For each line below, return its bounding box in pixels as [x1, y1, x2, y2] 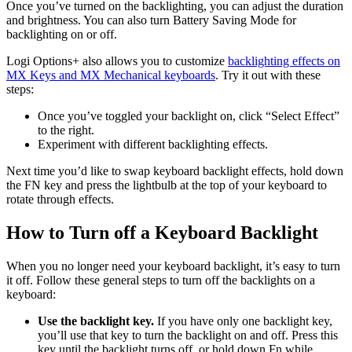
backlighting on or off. [6, 27, 117, 42]
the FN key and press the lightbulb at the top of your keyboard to [6, 178, 327, 192]
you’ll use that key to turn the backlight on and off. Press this [38, 328, 338, 343]
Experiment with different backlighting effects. [38, 137, 268, 152]
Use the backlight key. [38, 314, 157, 328]
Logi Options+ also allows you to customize [6, 54, 228, 68]
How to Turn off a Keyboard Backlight [6, 222, 318, 244]
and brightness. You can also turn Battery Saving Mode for [6, 13, 296, 27]
